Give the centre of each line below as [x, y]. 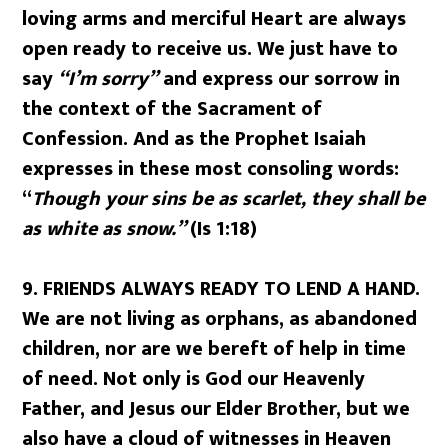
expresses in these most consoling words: [211, 169]
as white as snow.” [106, 229]
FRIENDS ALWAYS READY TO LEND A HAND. [234, 289]
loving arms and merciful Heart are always [214, 19]
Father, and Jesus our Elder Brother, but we [216, 409]
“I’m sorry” [108, 79]
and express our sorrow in [279, 79]
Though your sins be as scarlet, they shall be [229, 199]
